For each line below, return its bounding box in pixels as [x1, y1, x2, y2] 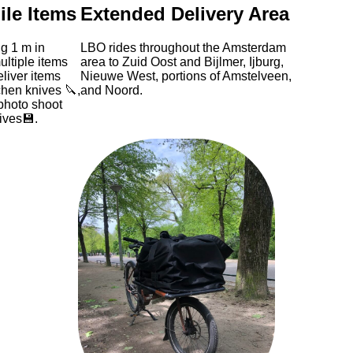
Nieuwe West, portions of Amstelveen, [80, 69, 292, 83]
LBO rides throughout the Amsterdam [80, 40, 286, 54]
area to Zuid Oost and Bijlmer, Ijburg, [80, 54, 284, 69]
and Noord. [80, 83, 143, 97]
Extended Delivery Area [80, 2, 289, 24]
